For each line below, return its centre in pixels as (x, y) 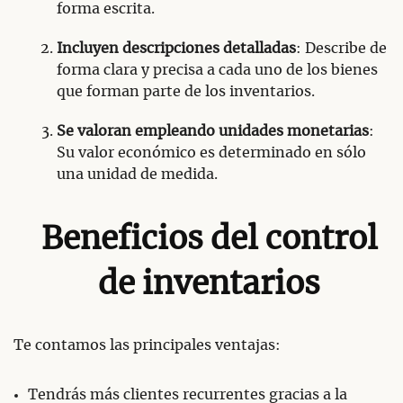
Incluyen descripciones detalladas (176, 49)
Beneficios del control (209, 239)
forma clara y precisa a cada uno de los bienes (217, 71)
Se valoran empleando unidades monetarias (213, 132)
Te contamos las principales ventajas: (147, 346)
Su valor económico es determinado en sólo (211, 153)
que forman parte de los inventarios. (186, 92)
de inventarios (210, 284)
